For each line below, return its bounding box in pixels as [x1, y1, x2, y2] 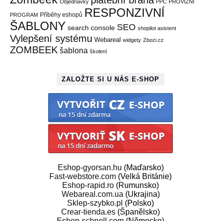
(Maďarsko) [121, 163, 164, 172]
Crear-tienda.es [61, 208, 115, 216]
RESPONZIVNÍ [84, 6, 165, 19]
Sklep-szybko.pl [67, 199, 123, 207]
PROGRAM [10, 12, 38, 18]
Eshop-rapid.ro [62, 181, 114, 189]
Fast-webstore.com [49, 172, 116, 181]
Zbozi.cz [143, 37, 164, 43]
